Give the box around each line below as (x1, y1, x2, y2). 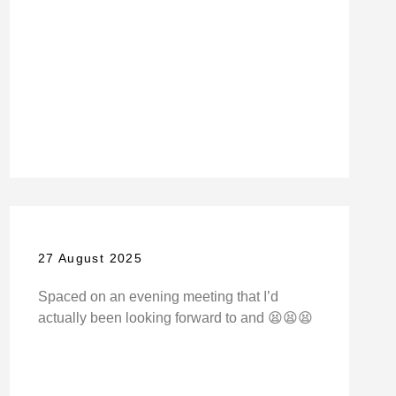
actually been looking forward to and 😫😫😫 (37, 309, 313, 325)
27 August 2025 (37, 250, 143, 265)
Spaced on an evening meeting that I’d (37, 288, 278, 304)
